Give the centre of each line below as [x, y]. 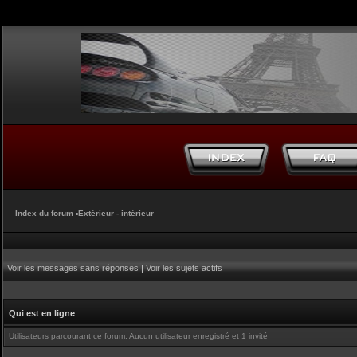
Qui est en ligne [42, 313]
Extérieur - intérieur [116, 213]
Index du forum [44, 213]
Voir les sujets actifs [184, 268]
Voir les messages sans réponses [73, 268]
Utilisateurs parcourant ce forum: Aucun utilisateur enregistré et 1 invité [138, 336]
